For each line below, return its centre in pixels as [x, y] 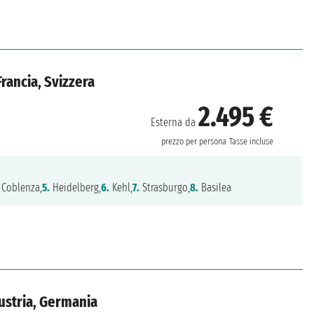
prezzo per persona [194, 142]
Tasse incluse [252, 142]
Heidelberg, [76, 188]
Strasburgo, [165, 188]
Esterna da [175, 123]
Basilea [215, 188]
